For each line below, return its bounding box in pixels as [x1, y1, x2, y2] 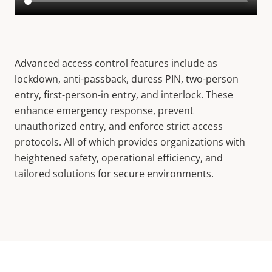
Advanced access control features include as [15, 56, 217, 70]
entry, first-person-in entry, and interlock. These [15, 88, 233, 101]
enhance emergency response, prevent [15, 104, 194, 117]
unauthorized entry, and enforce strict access [15, 120, 223, 133]
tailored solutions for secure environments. [15, 167, 214, 180]
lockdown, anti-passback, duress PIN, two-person [15, 72, 239, 86]
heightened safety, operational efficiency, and [15, 151, 223, 165]
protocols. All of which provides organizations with [15, 135, 245, 149]
